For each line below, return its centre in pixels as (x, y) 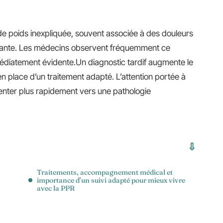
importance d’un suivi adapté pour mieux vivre (111, 180)
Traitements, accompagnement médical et (105, 172)
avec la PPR (56, 188)
